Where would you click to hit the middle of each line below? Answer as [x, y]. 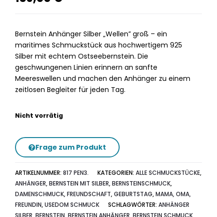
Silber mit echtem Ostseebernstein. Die [82, 56]
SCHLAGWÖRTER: [133, 205]
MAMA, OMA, [173, 194]
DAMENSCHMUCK [40, 194]
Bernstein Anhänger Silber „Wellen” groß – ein [91, 34]
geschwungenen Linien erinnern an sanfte [86, 67]
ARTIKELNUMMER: [39, 173]
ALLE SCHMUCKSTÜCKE [168, 173]
